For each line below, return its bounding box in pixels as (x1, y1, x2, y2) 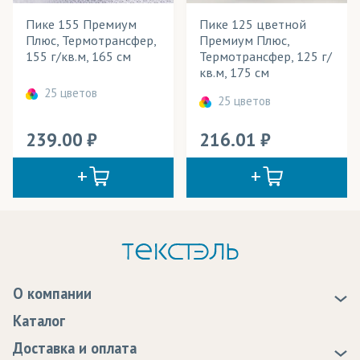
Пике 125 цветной (199, 15, 306, 32)
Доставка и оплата (13, 337, 137, 358)
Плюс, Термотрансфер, (26, 31, 156, 48)
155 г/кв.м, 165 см (26, 47, 131, 64)
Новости (13, 324, 67, 343)
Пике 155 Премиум (26, 15, 137, 32)
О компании (13, 283, 92, 303)
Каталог (13, 310, 65, 330)
